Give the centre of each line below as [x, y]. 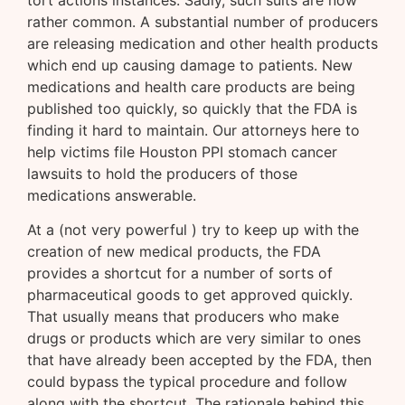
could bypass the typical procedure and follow [187, 382]
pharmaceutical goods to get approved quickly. [190, 295]
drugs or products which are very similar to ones [194, 339]
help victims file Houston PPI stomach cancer [182, 152]
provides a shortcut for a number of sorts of [180, 273]
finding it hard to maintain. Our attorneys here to [193, 130]
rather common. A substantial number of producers [202, 22]
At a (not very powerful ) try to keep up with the [193, 230]
